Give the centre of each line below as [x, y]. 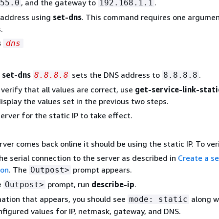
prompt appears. [101, 169]
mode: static [158, 199]
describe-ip [113, 184]
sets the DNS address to [116, 75]
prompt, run [68, 184]
